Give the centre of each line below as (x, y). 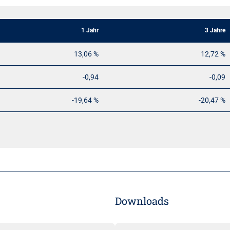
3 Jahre (215, 30)
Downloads (142, 201)
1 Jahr (90, 30)
